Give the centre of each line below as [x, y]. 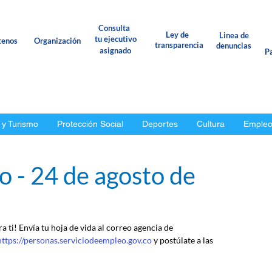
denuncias [234, 46]
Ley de [178, 35]
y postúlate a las [183, 240]
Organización [57, 41]
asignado [115, 50]
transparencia [179, 45]
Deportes [160, 124]
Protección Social [90, 124]
